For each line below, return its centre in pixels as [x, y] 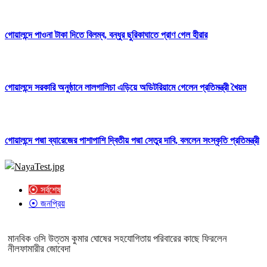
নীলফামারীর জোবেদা [39, 249]
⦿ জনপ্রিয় [47, 203]
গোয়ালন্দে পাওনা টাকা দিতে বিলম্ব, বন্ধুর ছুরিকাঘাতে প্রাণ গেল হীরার [106, 35]
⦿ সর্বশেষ [45, 190]
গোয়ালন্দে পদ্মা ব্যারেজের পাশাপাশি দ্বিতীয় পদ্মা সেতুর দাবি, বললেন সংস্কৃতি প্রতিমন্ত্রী [132, 140]
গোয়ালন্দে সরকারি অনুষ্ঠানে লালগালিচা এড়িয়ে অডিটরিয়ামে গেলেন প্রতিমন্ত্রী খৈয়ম [125, 88]
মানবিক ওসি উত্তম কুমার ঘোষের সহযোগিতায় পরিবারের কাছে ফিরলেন [117, 238]
